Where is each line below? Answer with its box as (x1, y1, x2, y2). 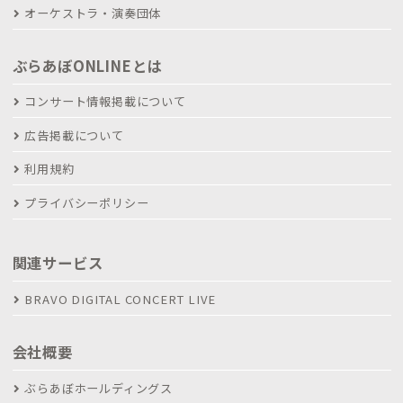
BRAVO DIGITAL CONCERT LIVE (24, 290, 217, 308)
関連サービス (12, 252, 103, 274)
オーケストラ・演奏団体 (24, 4, 162, 22)
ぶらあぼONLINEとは (12, 54, 163, 76)
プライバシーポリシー (24, 193, 149, 211)
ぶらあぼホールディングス (24, 379, 173, 397)
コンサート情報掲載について (24, 93, 186, 111)
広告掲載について (24, 126, 124, 144)
